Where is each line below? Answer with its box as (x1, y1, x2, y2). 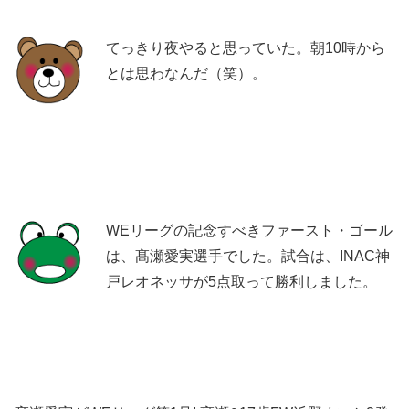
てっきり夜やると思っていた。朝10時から (106, 39, 385, 56)
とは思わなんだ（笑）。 (106, 65, 267, 81)
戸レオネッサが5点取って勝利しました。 (106, 273, 377, 289)
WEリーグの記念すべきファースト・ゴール (106, 222, 393, 238)
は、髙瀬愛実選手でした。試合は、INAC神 (106, 247, 390, 264)
